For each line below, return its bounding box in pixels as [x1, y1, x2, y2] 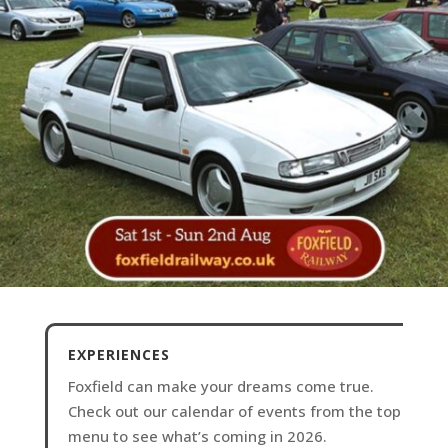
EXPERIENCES [67, 344, 170, 364]
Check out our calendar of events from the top [67, 400, 401, 421]
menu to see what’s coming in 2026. [67, 425, 327, 446]
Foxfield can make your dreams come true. [67, 375, 374, 396]
